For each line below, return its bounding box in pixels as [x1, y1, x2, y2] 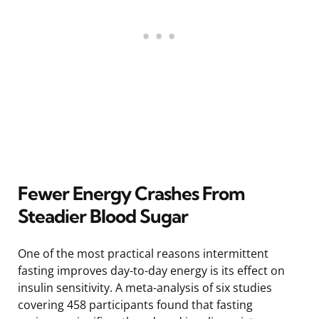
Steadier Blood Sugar [18, 204, 188, 228]
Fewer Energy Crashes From [18, 181, 245, 205]
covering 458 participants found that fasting [18, 296, 253, 313]
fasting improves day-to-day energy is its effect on [18, 262, 285, 278]
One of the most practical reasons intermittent [18, 245, 268, 261]
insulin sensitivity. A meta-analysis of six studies [18, 279, 272, 296]
